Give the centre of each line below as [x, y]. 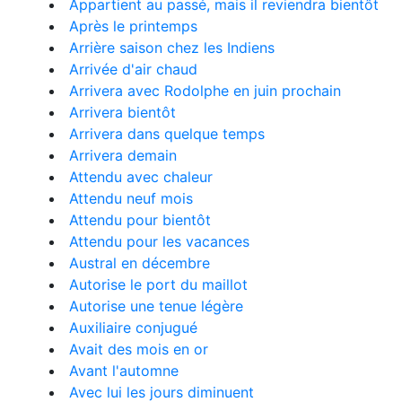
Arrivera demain [123, 155]
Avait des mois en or [139, 349]
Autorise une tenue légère [156, 306]
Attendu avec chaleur [141, 177]
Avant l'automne [124, 371]
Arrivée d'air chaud [133, 69]
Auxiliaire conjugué [133, 328]
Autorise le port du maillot [158, 284]
